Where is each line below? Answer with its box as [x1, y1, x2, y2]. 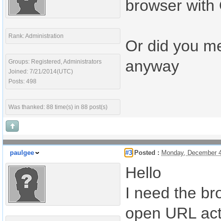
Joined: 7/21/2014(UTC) [8, 68, 73, 75]
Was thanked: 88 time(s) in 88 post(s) [8, 104, 108, 110]
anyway [125, 57, 179, 75]
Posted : [132, 149, 159, 156]
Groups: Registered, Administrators [8, 58, 102, 65]
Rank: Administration [8, 33, 64, 39]
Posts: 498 [8, 78, 37, 85]
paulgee [10, 149, 34, 156]
